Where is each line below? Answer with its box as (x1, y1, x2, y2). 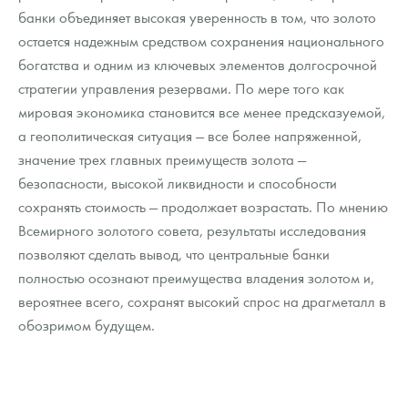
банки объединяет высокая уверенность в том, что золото (18, 7, 376, 27)
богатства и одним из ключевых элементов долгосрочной (18, 55, 377, 75)
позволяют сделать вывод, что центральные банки (18, 244, 330, 264)
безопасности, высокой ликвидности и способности (18, 173, 337, 193)
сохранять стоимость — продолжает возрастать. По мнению (18, 197, 388, 217)
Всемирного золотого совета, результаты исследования (18, 220, 366, 240)
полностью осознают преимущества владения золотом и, (18, 268, 374, 288)
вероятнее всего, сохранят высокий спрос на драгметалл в (18, 291, 386, 311)
